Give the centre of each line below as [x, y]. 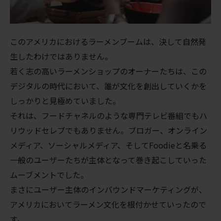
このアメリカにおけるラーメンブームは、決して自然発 [108, 41]
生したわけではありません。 [61, 56]
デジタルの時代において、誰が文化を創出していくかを [108, 86]
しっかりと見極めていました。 [65, 100]
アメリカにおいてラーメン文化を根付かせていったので [108, 204]
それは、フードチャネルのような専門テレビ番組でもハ [109, 115]
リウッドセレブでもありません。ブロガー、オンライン [109, 130]
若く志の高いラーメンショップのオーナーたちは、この [108, 71]
